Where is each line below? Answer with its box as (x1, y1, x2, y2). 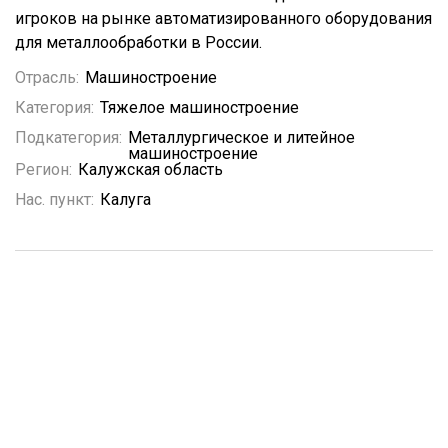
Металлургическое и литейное (128, 128, 355, 147)
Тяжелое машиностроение (100, 98, 299, 117)
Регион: (15, 160, 72, 179)
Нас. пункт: (15, 190, 94, 209)
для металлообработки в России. (15, 33, 266, 52)
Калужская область (78, 160, 223, 179)
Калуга (100, 190, 151, 209)
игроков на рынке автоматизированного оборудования (15, 9, 432, 28)
